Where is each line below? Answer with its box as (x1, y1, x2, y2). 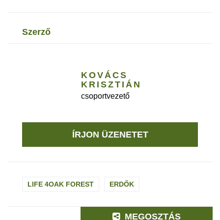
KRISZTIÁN (81, 80, 141, 90)
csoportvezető (81, 92, 130, 101)
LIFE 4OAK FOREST (27, 180, 94, 189)
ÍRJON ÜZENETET (72, 130, 148, 140)
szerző (28, 27, 51, 37)
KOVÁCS (81, 70, 128, 81)
